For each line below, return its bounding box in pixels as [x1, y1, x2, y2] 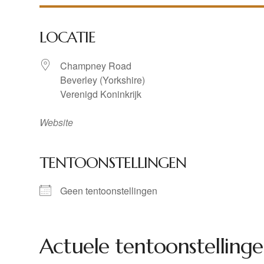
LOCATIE [39, 28, 96, 47]
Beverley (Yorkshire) [60, 73, 146, 87]
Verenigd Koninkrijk [60, 87, 142, 101]
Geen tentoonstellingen [60, 184, 158, 198]
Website [39, 115, 74, 130]
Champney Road [60, 59, 132, 73]
